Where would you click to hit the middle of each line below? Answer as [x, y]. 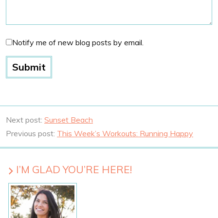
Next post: [25, 120]
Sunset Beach [69, 120]
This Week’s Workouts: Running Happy [125, 134]
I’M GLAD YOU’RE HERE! [74, 170]
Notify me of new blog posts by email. [78, 43]
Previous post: [31, 134]
